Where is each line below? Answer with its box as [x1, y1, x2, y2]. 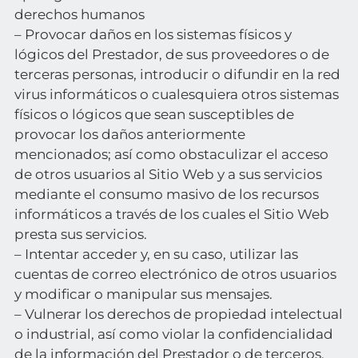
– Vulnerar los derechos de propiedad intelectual [14, 306, 343, 322]
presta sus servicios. [14, 226, 147, 242]
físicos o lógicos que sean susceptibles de [14, 106, 294, 122]
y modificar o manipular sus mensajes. [14, 286, 272, 302]
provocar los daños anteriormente [14, 126, 245, 142]
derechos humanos [14, 6, 145, 22]
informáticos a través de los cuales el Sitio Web [14, 206, 329, 222]
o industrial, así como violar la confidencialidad [14, 326, 333, 342]
